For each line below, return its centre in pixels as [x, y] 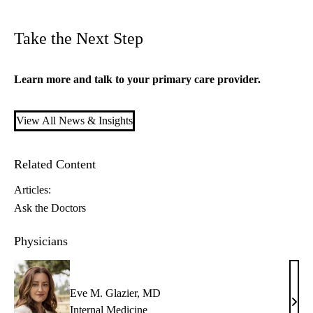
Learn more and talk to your [83, 80]
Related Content [55, 165]
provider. [238, 80]
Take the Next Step [79, 39]
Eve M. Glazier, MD [115, 293]
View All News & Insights [74, 121]
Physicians [41, 241]
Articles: [32, 190]
